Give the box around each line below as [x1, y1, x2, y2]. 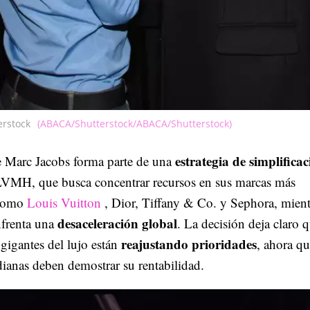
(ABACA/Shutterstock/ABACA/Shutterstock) [37, 116, 232, 130]
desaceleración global [57, 213, 177, 232]
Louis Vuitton [27, 193, 101, 211]
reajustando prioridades [121, 234, 257, 253]
